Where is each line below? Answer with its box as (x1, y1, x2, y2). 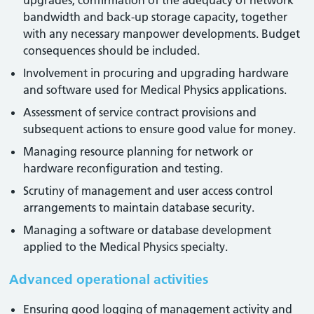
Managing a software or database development (23, 223, 272, 237)
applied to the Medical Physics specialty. (23, 240, 228, 254)
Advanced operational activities (9, 271, 209, 287)
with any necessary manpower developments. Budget (23, 27, 301, 41)
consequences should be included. (23, 43, 200, 57)
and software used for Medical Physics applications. (23, 83, 287, 97)
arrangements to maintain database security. (23, 200, 255, 214)
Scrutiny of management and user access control (23, 184, 273, 198)
